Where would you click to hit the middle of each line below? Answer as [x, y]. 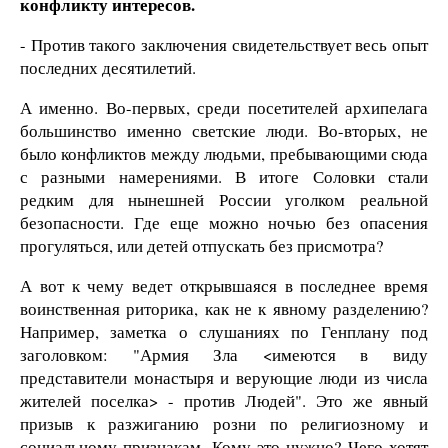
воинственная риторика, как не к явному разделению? [224, 308]
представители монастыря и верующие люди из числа [224, 377]
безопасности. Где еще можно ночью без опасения [224, 222]
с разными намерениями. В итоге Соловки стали [224, 176]
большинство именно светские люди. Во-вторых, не [224, 130]
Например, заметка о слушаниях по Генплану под [224, 331]
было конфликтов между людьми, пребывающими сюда [224, 153]
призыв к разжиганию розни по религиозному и [224, 423]
